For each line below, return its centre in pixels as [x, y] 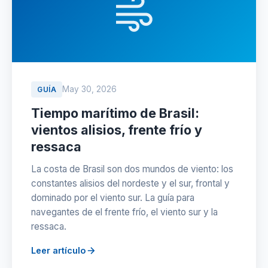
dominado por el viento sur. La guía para [113, 198]
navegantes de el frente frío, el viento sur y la [124, 212]
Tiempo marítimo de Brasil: [115, 113]
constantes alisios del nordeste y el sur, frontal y [130, 183]
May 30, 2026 [89, 89]
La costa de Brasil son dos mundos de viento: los [132, 169]
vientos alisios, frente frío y [117, 130]
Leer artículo [58, 250]
